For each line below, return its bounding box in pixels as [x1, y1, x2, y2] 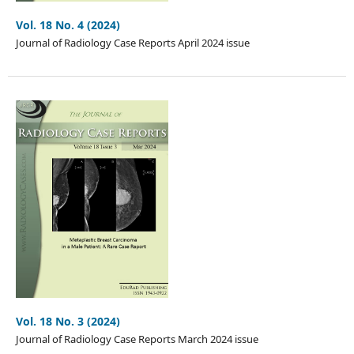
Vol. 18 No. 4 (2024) [15, 17, 120, 32]
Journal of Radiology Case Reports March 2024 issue [15, 332, 258, 346]
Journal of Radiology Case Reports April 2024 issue [15, 35, 250, 50]
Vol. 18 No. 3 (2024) [15, 314, 120, 329]
